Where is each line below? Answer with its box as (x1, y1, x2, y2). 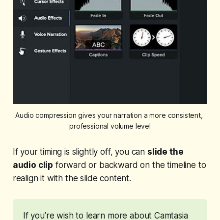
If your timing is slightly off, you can (12, 147, 147, 157)
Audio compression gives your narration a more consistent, (15, 111, 203, 120)
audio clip (12, 160, 54, 170)
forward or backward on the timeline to (53, 160, 206, 170)
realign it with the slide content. (12, 173, 131, 184)
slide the (147, 147, 184, 157)
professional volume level (69, 122, 151, 131)
